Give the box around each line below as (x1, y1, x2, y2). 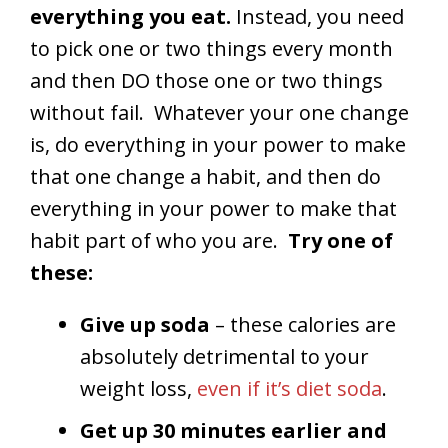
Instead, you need (231, 3, 404, 31)
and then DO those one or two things (30, 67, 383, 95)
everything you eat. (30, 3, 231, 31)
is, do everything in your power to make (30, 131, 406, 159)
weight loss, (80, 375, 197, 403)
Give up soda (80, 311, 215, 339)
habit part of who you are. (30, 227, 288, 255)
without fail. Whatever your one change (30, 99, 409, 127)
